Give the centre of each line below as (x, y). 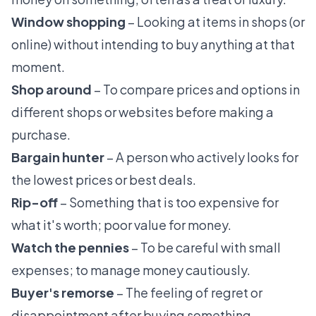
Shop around (53, 90)
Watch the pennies (70, 248)
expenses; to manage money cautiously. (131, 270)
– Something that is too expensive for (168, 202)
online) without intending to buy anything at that (153, 44)
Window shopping (68, 22)
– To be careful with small (205, 248)
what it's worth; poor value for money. (121, 225)
